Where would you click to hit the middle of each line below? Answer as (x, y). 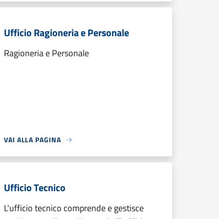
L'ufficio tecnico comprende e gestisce (74, 208)
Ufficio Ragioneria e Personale (66, 33)
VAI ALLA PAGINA (33, 140)
